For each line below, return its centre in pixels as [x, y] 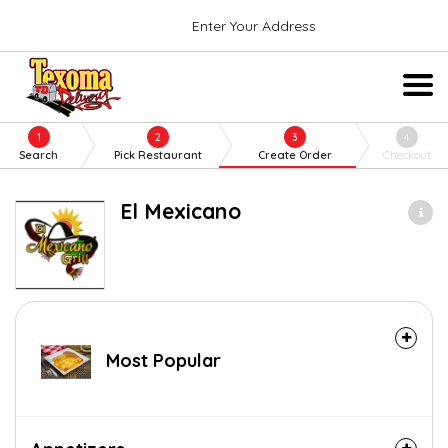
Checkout [406, 155]
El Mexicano [180, 211]
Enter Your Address [254, 25]
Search [39, 155]
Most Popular [161, 360]
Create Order [295, 155]
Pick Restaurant [157, 155]
